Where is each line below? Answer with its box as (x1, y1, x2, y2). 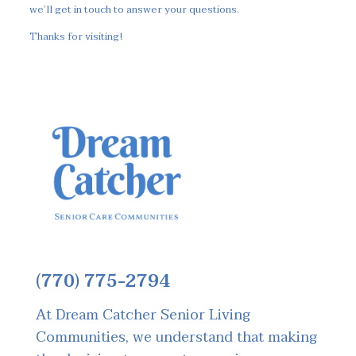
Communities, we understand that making (36, 324, 317, 350)
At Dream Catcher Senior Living (36, 302, 250, 327)
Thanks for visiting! (29, 27, 122, 45)
